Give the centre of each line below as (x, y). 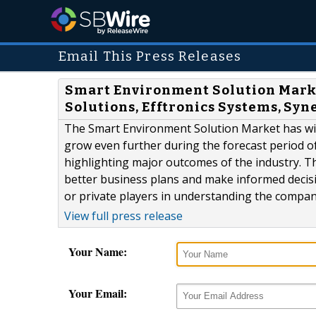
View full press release (123, 216)
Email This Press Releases (150, 56)
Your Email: (98, 293)
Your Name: (98, 252)
